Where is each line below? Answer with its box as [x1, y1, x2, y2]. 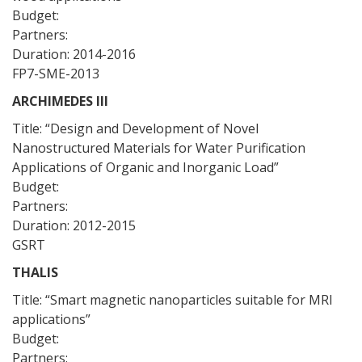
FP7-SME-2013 [12, 65, 99, 82]
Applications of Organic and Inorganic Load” [12, 158, 279, 176]
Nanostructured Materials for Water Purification [12, 139, 305, 157]
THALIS [12, 263, 61, 281]
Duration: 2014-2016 [12, 45, 136, 63]
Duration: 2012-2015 [12, 217, 136, 234]
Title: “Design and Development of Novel [12, 120, 259, 137]
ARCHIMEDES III [12, 92, 112, 110]
